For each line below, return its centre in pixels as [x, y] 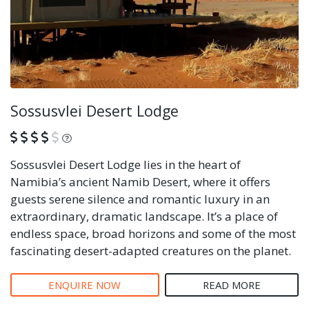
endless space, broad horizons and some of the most [153, 233]
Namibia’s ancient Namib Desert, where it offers [140, 181]
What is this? [109, 136]
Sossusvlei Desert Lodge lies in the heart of [126, 164]
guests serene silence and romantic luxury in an [140, 199]
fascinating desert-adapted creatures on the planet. [151, 250]
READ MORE [231, 285]
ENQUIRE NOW [85, 285]
